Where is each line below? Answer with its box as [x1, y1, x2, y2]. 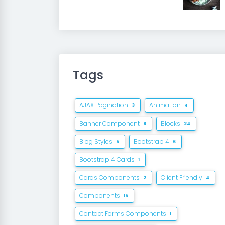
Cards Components [79, 173, 141, 182]
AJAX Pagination [79, 101, 130, 109]
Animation [149, 101, 183, 109]
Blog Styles [79, 137, 114, 146]
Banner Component [79, 119, 141, 128]
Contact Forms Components [79, 209, 168, 218]
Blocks [161, 119, 182, 128]
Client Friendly [161, 173, 204, 182]
